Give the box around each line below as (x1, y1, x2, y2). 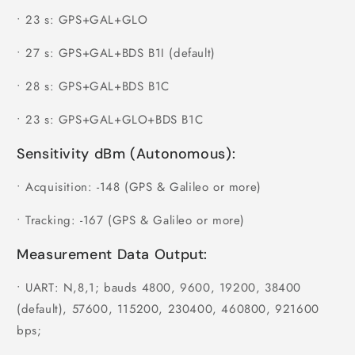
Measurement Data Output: (17, 244, 208, 264)
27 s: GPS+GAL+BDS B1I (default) (25, 44, 216, 63)
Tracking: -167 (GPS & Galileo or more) (25, 212, 246, 230)
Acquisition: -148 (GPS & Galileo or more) (25, 178, 261, 197)
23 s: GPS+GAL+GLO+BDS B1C (25, 111, 204, 129)
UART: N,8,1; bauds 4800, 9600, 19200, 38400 (25, 278, 302, 296)
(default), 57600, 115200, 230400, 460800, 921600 (17, 300, 319, 318)
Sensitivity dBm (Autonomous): (17, 144, 236, 164)
